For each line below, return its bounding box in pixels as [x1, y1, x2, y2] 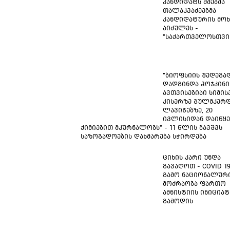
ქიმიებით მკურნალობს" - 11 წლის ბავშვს [81, 123, 222, 132]
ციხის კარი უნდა [163, 153, 221, 162]
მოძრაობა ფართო [163, 179, 226, 188]
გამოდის [163, 197, 193, 205]
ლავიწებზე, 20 [163, 106, 213, 114]
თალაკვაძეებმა [163, 6, 216, 15]
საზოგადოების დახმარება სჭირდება [81, 132, 206, 141]
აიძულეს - [163, 24, 198, 32]
